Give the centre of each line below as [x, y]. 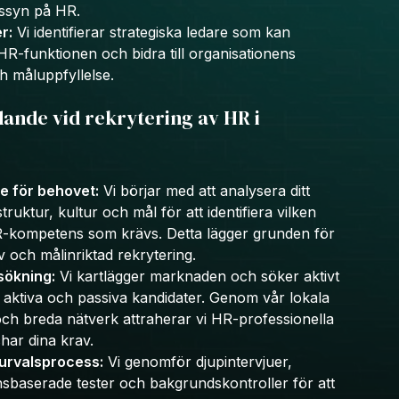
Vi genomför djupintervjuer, [197, 362]
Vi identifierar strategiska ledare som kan [151, 33]
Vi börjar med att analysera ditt [204, 191]
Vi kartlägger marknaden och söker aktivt [197, 277]
